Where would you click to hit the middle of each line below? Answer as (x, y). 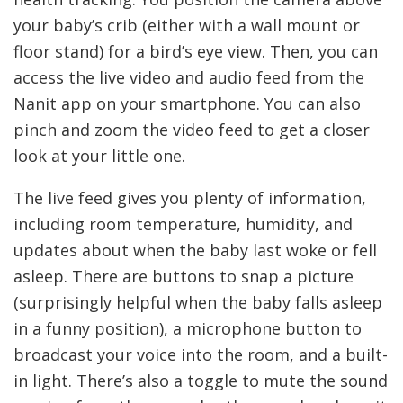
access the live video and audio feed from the (189, 78)
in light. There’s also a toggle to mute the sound (201, 381)
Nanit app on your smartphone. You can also (187, 104)
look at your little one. (99, 156)
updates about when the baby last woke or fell (195, 251)
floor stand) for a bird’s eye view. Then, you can (196, 52)
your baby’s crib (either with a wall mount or (187, 26)
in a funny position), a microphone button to (188, 329)
